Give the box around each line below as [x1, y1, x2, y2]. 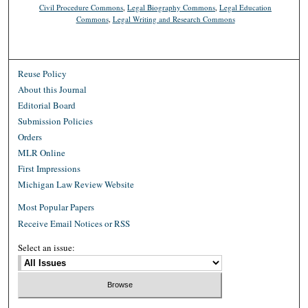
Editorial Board [18, 98, 76, 111]
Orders [18, 130, 43, 143]
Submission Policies [18, 114, 93, 127]
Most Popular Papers [18, 200, 95, 213]
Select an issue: [18, 241, 76, 254]
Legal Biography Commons [127, 1, 216, 12]
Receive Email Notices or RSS [18, 217, 131, 230]
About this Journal [18, 82, 87, 96]
